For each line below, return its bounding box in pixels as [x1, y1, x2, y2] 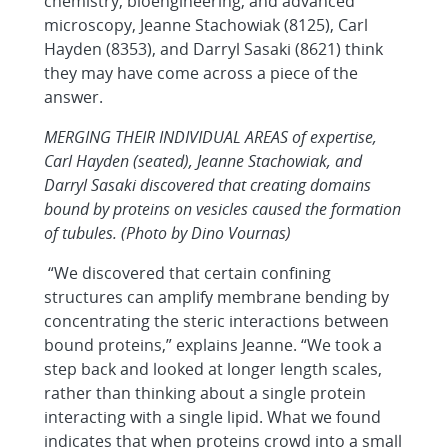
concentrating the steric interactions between [44, 310, 389, 332]
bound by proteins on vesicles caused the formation [44, 198, 401, 220]
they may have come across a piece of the [44, 62, 358, 84]
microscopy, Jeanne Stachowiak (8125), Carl [44, 14, 368, 36]
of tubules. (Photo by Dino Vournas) [44, 222, 291, 244]
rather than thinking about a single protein [44, 382, 366, 404]
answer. [44, 86, 103, 108]
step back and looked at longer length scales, [44, 358, 382, 380]
